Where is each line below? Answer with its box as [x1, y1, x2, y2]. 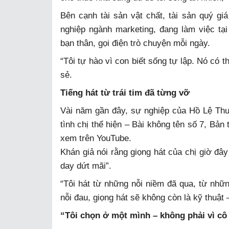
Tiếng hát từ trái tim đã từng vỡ [60, 87, 190, 98]
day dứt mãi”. [60, 161, 111, 171]
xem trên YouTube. [60, 133, 131, 143]
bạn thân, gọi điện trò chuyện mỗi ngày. [60, 38, 210, 48]
